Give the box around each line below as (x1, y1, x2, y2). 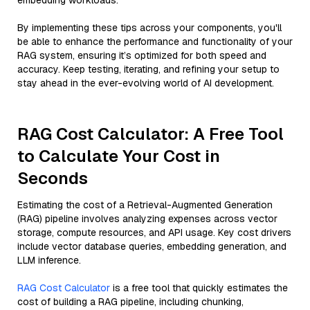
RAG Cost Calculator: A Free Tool (17, 123, 284, 145)
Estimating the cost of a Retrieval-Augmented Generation (17, 199, 273, 211)
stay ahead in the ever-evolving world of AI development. (17, 77, 274, 89)
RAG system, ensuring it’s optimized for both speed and (17, 49, 266, 62)
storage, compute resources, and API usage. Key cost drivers (17, 226, 291, 239)
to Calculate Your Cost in (17, 145, 220, 167)
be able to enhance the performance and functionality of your (17, 35, 293, 48)
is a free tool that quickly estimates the (110, 282, 288, 294)
